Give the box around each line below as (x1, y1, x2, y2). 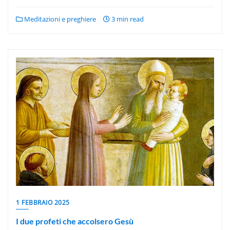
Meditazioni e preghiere (23, 14, 96, 24)
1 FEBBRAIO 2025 (16, 198, 70, 207)
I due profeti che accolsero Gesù (16, 216, 133, 226)
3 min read (110, 14, 144, 24)
